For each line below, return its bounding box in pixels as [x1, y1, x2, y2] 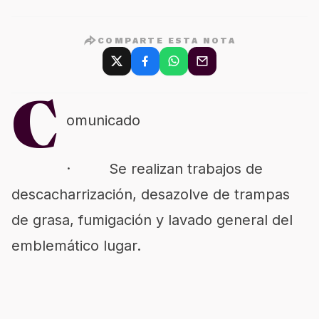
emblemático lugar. [11, 237, 141, 254]
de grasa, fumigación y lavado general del [11, 211, 293, 229]
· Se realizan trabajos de [66, 160, 263, 177]
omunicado [66, 112, 140, 129]
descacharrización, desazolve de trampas [11, 186, 290, 203]
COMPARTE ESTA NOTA [98, 36, 236, 46]
